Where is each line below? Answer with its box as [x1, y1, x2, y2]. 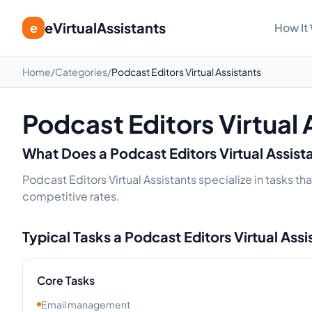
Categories [55, 65, 107, 78]
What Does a [22, 144, 110, 162]
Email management [41, 298, 130, 311]
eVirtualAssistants [45, 19, 166, 36]
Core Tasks [37, 273, 95, 288]
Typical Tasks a [22, 228, 125, 245]
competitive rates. [22, 189, 120, 203]
